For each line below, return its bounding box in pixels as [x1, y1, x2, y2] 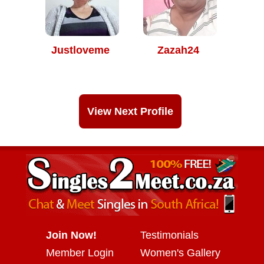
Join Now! [46, 229, 97, 241]
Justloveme [51, 44, 110, 56]
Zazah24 [157, 44, 199, 56]
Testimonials [140, 229, 199, 241]
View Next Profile [87, 105, 173, 117]
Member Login [46, 247, 114, 259]
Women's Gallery [140, 247, 220, 259]
